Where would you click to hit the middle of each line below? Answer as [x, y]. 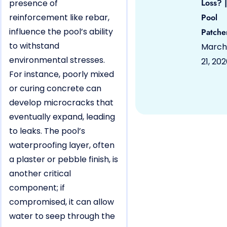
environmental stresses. [57, 60]
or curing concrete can [55, 88]
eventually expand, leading [62, 117]
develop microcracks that [61, 102]
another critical [40, 173]
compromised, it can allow [62, 202]
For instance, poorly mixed [62, 74]
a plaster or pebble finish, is [64, 159]
